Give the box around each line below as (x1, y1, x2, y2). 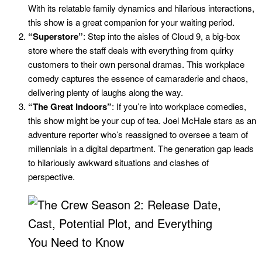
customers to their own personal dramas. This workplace (28, 58, 244, 71)
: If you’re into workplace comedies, (112, 100, 246, 113)
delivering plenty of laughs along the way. (28, 86, 183, 99)
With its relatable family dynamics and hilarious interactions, (28, 2, 254, 15)
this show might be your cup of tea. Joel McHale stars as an (28, 114, 256, 127)
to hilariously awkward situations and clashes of (28, 156, 209, 169)
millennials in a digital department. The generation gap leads (28, 142, 254, 155)
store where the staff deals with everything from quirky (28, 44, 234, 57)
